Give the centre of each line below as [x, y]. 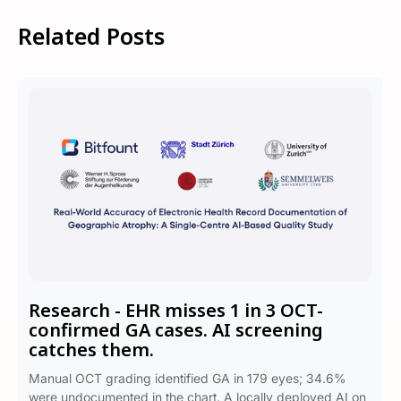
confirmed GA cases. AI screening [176, 330]
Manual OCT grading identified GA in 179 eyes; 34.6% [188, 378]
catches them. [91, 350]
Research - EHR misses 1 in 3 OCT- [176, 310]
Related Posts [91, 36]
